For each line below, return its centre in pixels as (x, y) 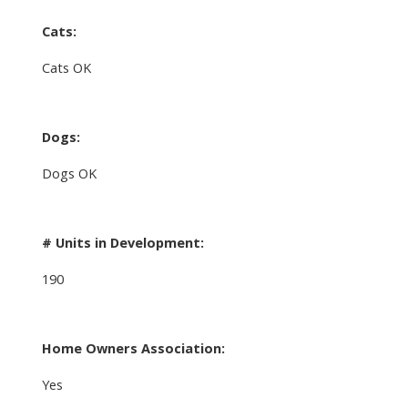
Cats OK (66, 67)
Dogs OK (69, 173)
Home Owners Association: (133, 347)
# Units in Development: (122, 242)
